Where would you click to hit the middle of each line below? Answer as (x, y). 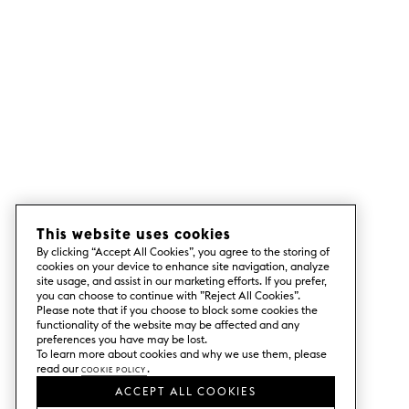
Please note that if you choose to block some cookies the (177, 310)
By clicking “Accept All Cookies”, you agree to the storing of (183, 252)
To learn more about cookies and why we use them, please (182, 354)
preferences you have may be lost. (122, 339)
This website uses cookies (134, 234)
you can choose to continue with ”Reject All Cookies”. (168, 295)
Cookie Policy (114, 368)
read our (59, 368)
